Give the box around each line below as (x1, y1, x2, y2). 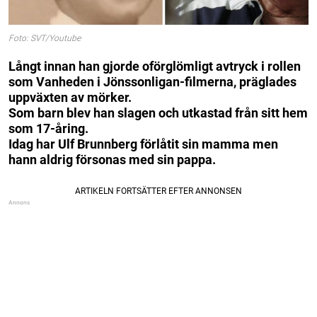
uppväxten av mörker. (8, 89, 132, 105)
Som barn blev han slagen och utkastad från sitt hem (8, 105, 308, 120)
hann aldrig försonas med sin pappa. (8, 151, 216, 167)
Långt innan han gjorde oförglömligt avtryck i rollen (8, 58, 301, 74)
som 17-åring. (8, 120, 88, 136)
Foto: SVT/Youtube (8, 33, 81, 44)
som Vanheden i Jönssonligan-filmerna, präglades (8, 74, 296, 89)
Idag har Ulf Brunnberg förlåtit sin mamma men (8, 136, 278, 151)
